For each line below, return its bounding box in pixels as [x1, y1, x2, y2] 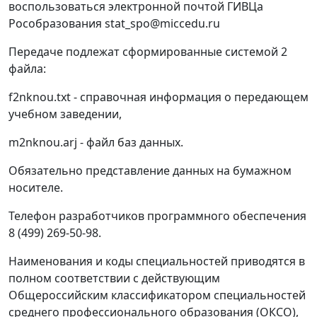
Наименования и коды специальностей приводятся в [8, 253, 305, 270]
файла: [8, 61, 46, 77]
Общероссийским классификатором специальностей [8, 287, 306, 304]
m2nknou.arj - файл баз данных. [8, 134, 183, 151]
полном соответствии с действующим [8, 270, 220, 287]
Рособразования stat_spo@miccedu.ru [8, 16, 220, 32]
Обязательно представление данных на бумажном [8, 163, 292, 179]
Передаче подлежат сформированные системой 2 [8, 44, 287, 60]
